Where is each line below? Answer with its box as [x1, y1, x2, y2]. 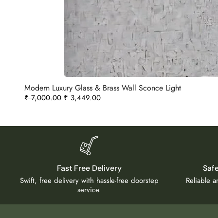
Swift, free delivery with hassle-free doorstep [19, 175, 159, 186]
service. [77, 184, 101, 195]
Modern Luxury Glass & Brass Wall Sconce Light [24, 82, 181, 93]
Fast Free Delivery [56, 163, 122, 173]
